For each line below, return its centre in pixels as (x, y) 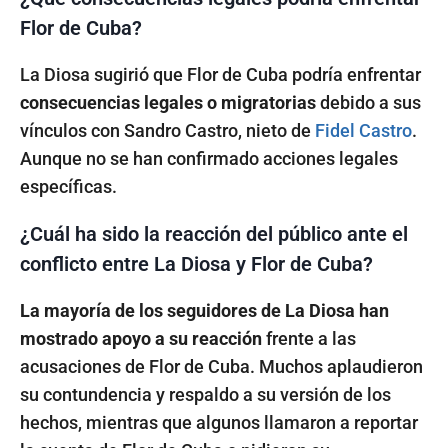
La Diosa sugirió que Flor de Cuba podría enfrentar (220, 74)
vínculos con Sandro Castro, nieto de (167, 130)
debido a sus (368, 102)
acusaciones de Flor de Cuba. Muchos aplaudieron (221, 366)
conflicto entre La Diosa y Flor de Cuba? (196, 263)
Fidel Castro (363, 130)
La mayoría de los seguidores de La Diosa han (204, 310)
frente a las (309, 338)
